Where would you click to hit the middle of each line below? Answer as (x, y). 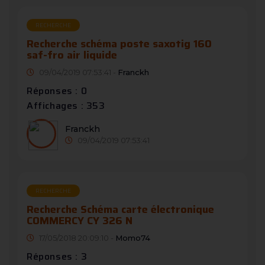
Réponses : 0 (57, 91)
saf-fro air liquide (72, 55)
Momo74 (133, 238)
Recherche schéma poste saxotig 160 (119, 44)
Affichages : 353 (66, 106)
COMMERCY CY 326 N (80, 221)
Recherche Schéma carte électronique (120, 210)
